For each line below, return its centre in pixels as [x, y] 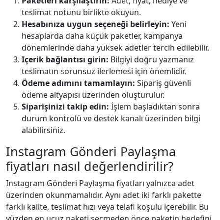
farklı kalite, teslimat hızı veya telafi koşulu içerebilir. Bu [107, 206]
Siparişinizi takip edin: [65, 106]
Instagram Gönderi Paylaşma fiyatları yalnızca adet [100, 183]
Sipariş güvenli [163, 83]
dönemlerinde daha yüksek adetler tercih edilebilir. [115, 47]
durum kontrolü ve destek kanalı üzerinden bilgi [111, 118]
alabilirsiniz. [43, 130]
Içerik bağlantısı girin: [65, 59]
